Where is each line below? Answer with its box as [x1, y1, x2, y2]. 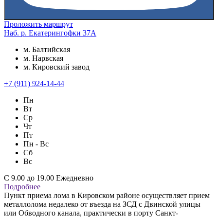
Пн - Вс [23, 140, 49, 148]
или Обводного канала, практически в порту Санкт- [4, 209, 178, 217]
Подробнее [4, 182, 40, 191]
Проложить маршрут [4, 20, 73, 28]
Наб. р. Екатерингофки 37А [4, 29, 96, 37]
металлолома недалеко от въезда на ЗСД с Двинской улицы [4, 200, 200, 208]
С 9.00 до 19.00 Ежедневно [4, 174, 93, 182]
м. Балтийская [23, 45, 70, 54]
